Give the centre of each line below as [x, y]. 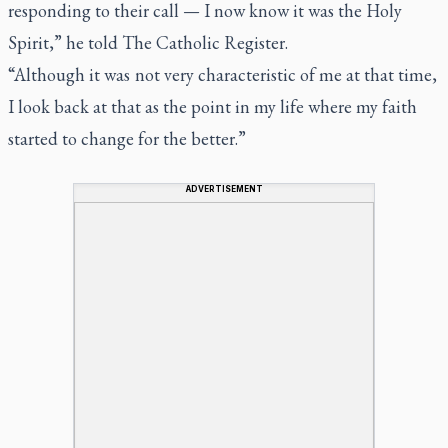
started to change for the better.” [127, 138]
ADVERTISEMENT [224, 188]
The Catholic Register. [205, 42]
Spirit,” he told [65, 42]
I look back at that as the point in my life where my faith [212, 106]
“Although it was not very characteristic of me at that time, [222, 74]
